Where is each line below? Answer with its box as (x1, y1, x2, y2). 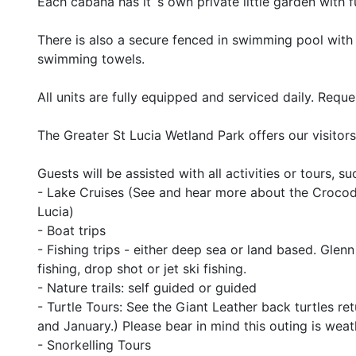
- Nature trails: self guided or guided (37, 280, 257, 296)
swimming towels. (37, 51, 145, 67)
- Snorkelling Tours (37, 337, 151, 353)
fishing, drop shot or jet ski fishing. (37, 261, 246, 277)
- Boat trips (37, 222, 106, 238)
